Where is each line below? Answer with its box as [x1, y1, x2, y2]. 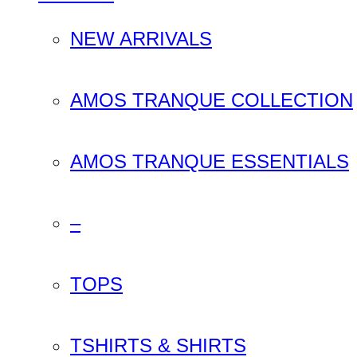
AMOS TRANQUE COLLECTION [70, 88, 353, 111]
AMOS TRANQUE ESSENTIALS [70, 150, 349, 172]
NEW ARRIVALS [70, 27, 212, 49]
